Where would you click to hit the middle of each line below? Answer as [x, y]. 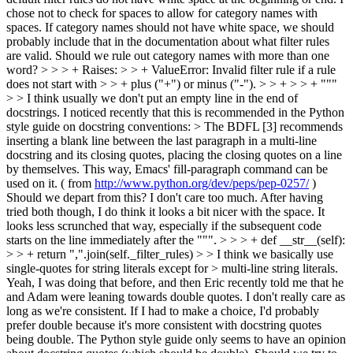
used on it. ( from [50, 183]
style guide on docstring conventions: [100, 126]
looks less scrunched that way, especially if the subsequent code [164, 226]
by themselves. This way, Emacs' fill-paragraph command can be [167, 169]
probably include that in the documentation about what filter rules [168, 41]
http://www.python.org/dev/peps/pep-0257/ [202, 183]
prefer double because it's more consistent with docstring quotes [164, 325]
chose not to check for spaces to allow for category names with [162, 13]
